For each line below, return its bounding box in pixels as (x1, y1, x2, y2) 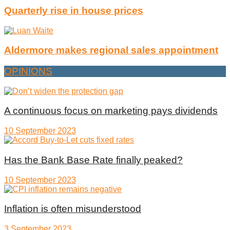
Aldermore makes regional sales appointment (4, 45, 218, 56)
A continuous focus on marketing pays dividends (4, 105, 218, 117)
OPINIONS (4, 66, 52, 76)
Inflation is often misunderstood (4, 203, 141, 215)
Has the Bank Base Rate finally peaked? (4, 154, 183, 165)
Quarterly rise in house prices (4, 5, 143, 16)
